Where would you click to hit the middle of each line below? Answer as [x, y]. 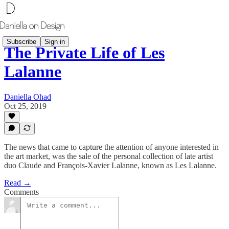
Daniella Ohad [28, 97]
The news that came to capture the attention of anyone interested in [111, 147]
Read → [18, 183]
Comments [21, 192]
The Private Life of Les [84, 53]
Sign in [55, 41]
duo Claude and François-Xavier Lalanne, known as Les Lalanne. [110, 165]
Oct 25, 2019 [25, 106]
